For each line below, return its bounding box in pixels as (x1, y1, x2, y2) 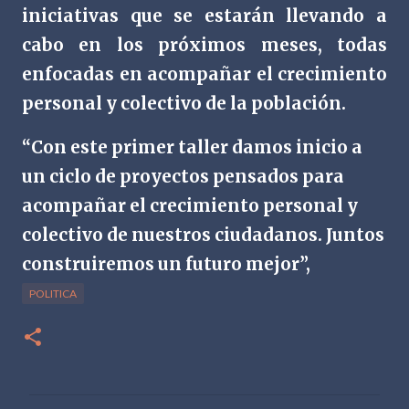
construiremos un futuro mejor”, (22, 254, 314, 275)
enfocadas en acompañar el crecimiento (22, 64, 387, 85)
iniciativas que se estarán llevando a (22, 5, 387, 26)
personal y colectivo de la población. (22, 93, 346, 114)
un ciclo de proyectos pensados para (22, 166, 344, 187)
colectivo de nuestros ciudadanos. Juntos (22, 225, 384, 246)
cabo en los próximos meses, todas (22, 35, 387, 56)
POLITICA (29, 287, 77, 300)
